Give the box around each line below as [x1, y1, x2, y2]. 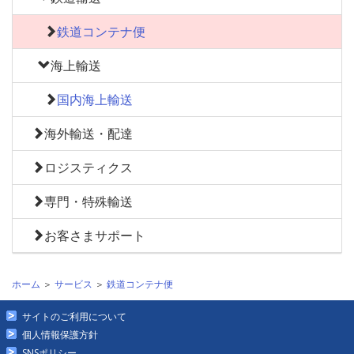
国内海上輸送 [57, 91, 133, 109]
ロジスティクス [44, 159, 133, 177]
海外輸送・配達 [44, 125, 133, 143]
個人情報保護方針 [22, 328, 98, 342]
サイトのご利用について [22, 310, 126, 324]
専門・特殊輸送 [44, 193, 133, 211]
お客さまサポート [44, 227, 145, 245]
